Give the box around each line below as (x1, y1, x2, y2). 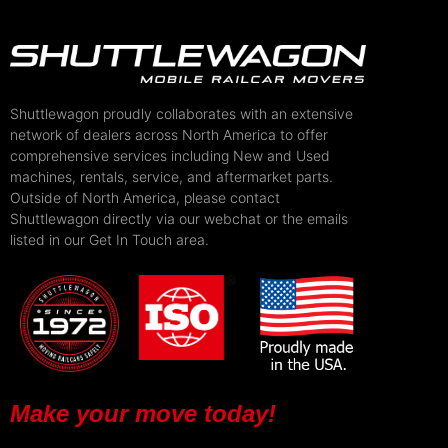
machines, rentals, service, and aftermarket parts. (10, 168, 337, 186)
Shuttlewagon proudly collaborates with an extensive (10, 105, 353, 123)
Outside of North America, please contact (10, 189, 280, 207)
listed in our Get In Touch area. (10, 231, 209, 249)
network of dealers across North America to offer (10, 126, 328, 144)
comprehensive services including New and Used (10, 147, 330, 165)
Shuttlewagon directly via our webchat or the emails (10, 210, 348, 228)
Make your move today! (10, 400, 276, 428)
